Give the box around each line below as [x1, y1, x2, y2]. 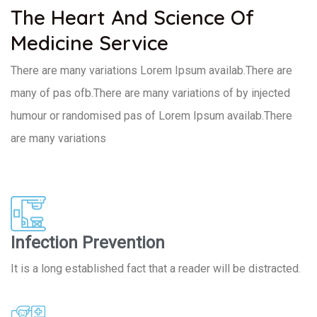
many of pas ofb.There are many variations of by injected [11, 86, 290, 100]
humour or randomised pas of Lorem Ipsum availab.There [11, 109, 292, 123]
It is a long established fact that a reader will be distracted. [11, 262, 301, 276]
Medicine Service [11, 30, 168, 56]
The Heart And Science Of [11, 5, 254, 30]
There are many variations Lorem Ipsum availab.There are [11, 64, 292, 78]
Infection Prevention [11, 233, 165, 253]
